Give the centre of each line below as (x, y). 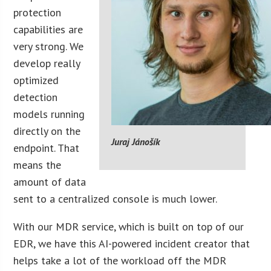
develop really (47, 63)
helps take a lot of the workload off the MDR (120, 260)
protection (38, 12)
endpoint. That (47, 148)
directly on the (47, 131)
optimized (36, 80)
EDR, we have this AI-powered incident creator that (132, 243)
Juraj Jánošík (135, 141)
